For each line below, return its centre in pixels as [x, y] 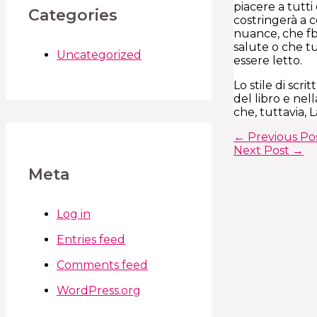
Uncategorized [99, 55]
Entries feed [91, 239]
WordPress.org [99, 290]
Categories [73, 16]
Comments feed [102, 265]
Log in [74, 214]
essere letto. [268, 60]
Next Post [263, 150]
